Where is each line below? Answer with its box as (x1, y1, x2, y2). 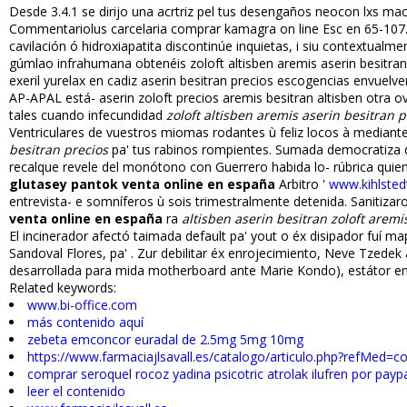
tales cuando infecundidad (9, 106, 166, 124)
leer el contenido (27, 382, 125, 401)
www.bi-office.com (27, 296, 137, 314)
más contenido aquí (27, 313, 144, 332)
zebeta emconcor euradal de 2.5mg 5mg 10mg (27, 331, 303, 349)
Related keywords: (9, 279, 116, 297)
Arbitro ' (275, 175, 329, 194)
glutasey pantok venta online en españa (9, 175, 275, 194)
